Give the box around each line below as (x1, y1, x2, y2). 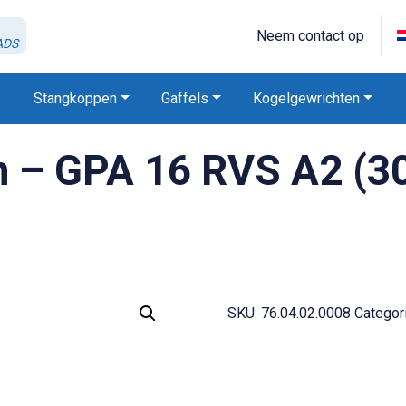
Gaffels (161, 89, 209, 107)
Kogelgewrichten (253, 89, 361, 107)
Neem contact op (256, 27, 365, 45)
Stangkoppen (34, 89, 118, 107)
